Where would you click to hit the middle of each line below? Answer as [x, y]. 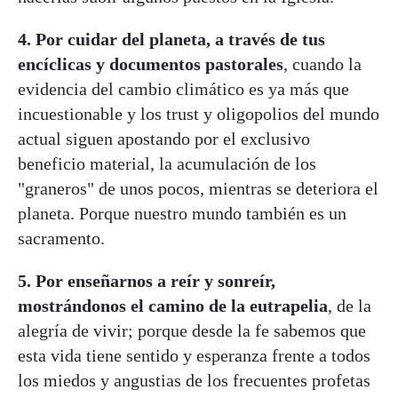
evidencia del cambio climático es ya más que [183, 88]
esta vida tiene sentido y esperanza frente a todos [194, 355]
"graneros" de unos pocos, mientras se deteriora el [198, 188]
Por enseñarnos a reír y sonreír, [155, 280]
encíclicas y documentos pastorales [151, 64]
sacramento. [61, 238]
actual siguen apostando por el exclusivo [164, 138]
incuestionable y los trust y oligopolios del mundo [199, 113]
